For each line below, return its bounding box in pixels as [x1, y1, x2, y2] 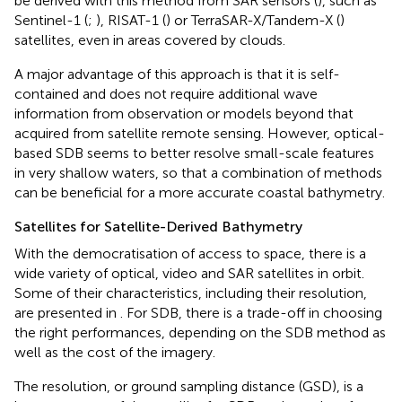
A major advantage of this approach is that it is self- [14, 66, 340, 83]
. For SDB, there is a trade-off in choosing [120, 304, 382, 322]
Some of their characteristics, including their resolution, [14, 284, 367, 302]
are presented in [14, 304, 120, 322]
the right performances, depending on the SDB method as [14, 324, 386, 342]
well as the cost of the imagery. [14, 344, 215, 362]
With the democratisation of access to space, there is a [14, 245, 366, 263]
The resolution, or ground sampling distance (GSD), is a [14, 378, 363, 396]
